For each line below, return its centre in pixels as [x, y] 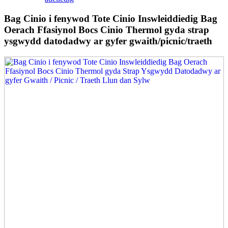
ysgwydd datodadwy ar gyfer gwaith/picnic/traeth [108, 41]
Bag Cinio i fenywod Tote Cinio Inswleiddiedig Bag [111, 19]
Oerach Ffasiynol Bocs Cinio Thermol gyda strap [107, 30]
